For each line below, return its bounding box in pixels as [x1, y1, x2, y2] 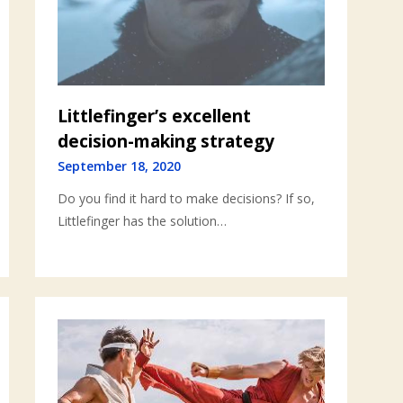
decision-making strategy [58, 129, 275, 153]
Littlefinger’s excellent [58, 103, 252, 128]
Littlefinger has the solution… [58, 211, 228, 229]
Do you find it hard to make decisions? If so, [58, 189, 316, 207]
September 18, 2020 [58, 157, 182, 175]
